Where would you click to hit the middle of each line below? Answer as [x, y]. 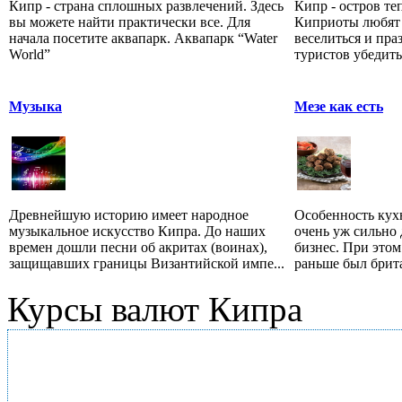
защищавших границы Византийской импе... [147, 264]
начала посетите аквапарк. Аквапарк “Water [143, 39]
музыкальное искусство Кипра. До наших [137, 232]
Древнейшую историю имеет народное [129, 215]
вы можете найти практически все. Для [130, 22]
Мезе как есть [339, 107]
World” [30, 55]
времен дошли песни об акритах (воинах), [138, 248]
